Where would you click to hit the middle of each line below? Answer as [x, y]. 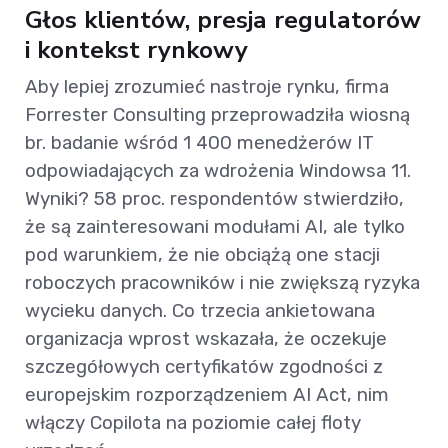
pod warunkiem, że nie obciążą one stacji [202, 255]
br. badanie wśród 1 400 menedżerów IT [199, 143]
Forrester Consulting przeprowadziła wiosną [217, 115]
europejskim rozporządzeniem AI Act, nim [207, 395]
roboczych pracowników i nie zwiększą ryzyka [222, 283]
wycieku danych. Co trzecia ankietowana [200, 311]
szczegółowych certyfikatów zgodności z [204, 367]
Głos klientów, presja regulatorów [223, 20]
